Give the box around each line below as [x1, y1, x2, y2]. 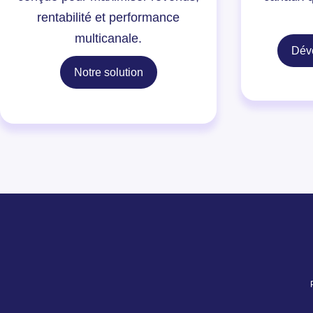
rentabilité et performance [37, 10, 180, 24]
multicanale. [75, 31, 143, 45]
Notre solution [73, 66, 143, 78]
